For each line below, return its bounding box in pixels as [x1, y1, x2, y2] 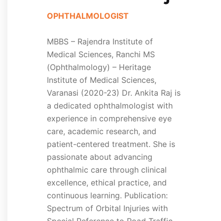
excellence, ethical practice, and [47, 177, 167, 187]
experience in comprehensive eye [47, 113, 172, 123]
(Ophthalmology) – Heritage [47, 62, 151, 72]
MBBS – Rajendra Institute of [47, 36, 153, 46]
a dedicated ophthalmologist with [47, 100, 173, 110]
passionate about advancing [47, 151, 152, 162]
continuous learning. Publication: [47, 190, 168, 200]
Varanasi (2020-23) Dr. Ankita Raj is [47, 87, 181, 98]
